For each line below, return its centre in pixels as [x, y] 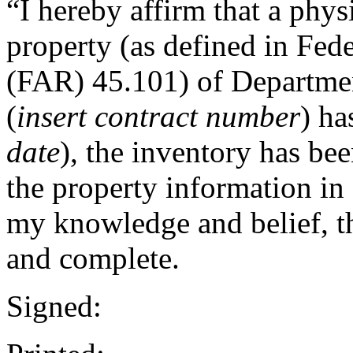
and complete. [93, 258]
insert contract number [158, 116]
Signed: [54, 306]
